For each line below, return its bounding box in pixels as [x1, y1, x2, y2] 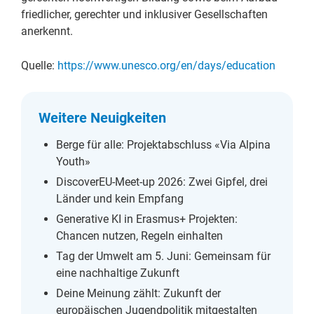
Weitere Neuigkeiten [39, 109, 166, 127]
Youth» [56, 155, 90, 169]
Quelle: [21, 59, 57, 73]
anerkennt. [21, 25, 73, 39]
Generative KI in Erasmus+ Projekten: [56, 212, 238, 226]
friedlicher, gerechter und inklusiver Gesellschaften [21, 8, 268, 22]
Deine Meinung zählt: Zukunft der [56, 287, 221, 301]
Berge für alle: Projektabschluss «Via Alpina [56, 138, 271, 152]
